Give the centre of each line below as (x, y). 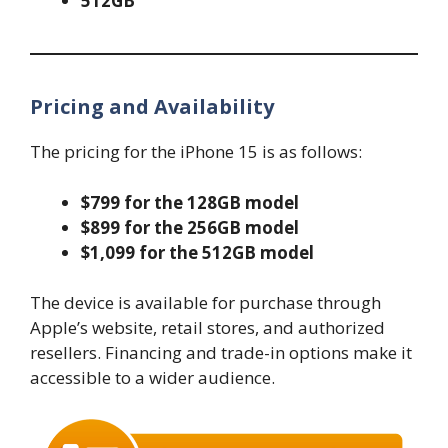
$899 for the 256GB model (190, 227)
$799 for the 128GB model (190, 202)
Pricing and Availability (152, 107)
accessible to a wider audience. (152, 378)
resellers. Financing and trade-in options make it (221, 353)
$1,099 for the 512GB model (197, 252)
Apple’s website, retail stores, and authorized (207, 328)
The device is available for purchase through (205, 303)
